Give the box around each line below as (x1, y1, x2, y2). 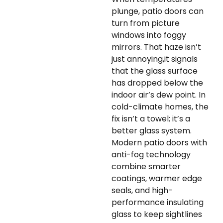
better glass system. (111, 125, 192, 137)
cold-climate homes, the (111, 101, 209, 113)
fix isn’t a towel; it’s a (111, 113, 190, 125)
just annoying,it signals (111, 53, 198, 65)
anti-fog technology (111, 149, 191, 161)
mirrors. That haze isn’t (111, 41, 201, 53)
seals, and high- (111, 185, 173, 197)
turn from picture (111, 17, 180, 29)
